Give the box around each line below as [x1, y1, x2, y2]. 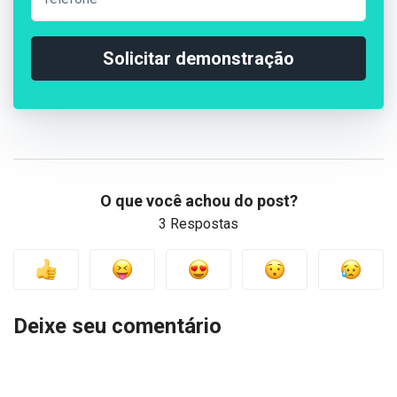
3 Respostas [159, 214, 238, 232]
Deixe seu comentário [13, 313, 222, 339]
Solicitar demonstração [103, 47, 294, 69]
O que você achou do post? [99, 191, 298, 210]
